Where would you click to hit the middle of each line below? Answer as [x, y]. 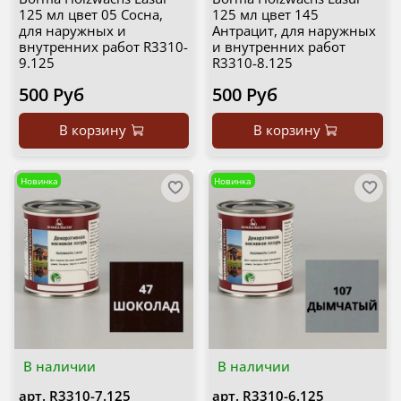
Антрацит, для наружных [294, 31]
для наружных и [72, 31]
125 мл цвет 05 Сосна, [90, 15]
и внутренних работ [279, 47]
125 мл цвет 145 [265, 15]
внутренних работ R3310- [103, 47]
